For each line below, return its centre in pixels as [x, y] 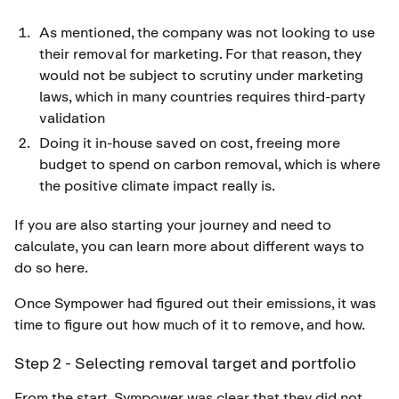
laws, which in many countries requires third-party [202, 96]
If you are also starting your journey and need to [173, 224]
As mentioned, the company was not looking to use [207, 32]
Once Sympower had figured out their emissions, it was [195, 302]
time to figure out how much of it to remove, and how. [190, 324]
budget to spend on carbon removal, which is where [210, 163]
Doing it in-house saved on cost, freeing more [190, 142]
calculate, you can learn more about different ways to [189, 245]
